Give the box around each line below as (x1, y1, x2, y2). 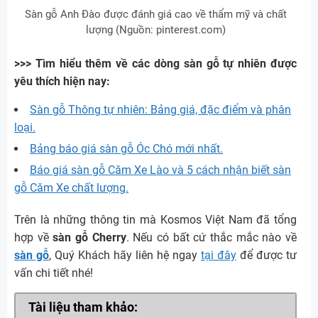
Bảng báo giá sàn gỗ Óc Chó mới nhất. (30, 141, 223, 155)
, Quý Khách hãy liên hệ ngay (49, 248, 201, 262)
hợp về (14, 230, 53, 244)
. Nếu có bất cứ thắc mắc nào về (126, 230, 297, 244)
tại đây (201, 248, 236, 262)
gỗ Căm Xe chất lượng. (14, 180, 128, 194)
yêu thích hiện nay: (14, 74, 110, 88)
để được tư (236, 248, 297, 262)
